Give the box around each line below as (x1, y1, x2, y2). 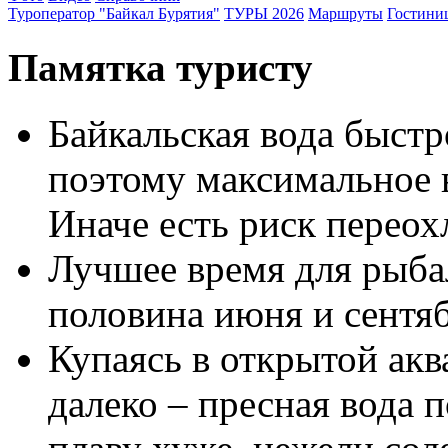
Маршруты (308, 5, 383, 23)
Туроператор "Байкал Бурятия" (8, 5, 220, 23)
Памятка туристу (8, 45, 313, 89)
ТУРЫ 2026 (224, 5, 304, 23)
